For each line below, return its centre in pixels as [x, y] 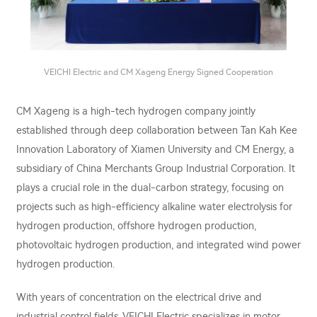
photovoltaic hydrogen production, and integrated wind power [158, 245]
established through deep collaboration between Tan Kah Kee [157, 130]
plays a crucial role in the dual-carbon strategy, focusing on [150, 188]
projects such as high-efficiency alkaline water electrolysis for [154, 207]
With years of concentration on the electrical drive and [139, 297]
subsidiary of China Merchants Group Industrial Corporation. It [156, 168]
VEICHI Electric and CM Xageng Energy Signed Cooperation [158, 72]
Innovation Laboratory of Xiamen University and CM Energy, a [155, 149]
